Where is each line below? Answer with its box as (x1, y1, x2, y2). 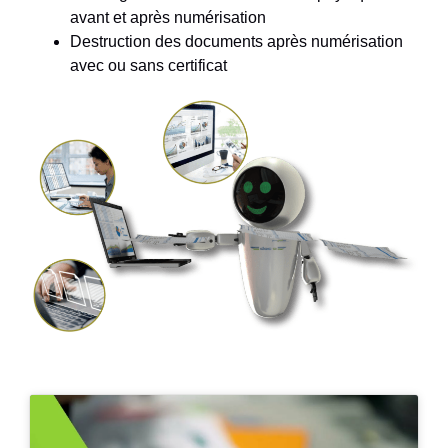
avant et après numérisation (70, 9, 266, 27)
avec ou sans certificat (70, 57, 227, 75)
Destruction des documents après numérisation (70, 33, 403, 51)
